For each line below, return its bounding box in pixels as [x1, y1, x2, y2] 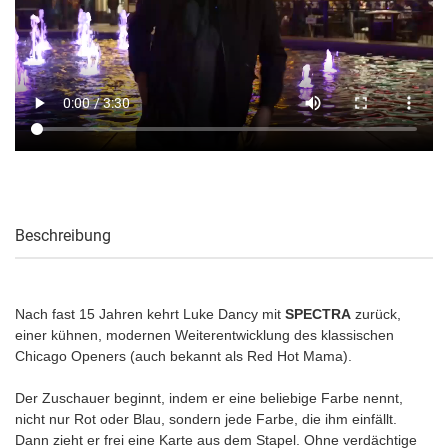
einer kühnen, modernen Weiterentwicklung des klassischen [15, 326, 394, 343]
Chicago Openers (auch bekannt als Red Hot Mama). [15, 347, 352, 364]
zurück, [351, 305, 401, 322]
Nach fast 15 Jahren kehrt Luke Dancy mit [15, 305, 285, 322]
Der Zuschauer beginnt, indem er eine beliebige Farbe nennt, [15, 389, 403, 406]
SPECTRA [285, 305, 351, 322]
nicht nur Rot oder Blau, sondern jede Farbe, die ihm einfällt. [15, 410, 397, 427]
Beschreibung [15, 225, 111, 245]
